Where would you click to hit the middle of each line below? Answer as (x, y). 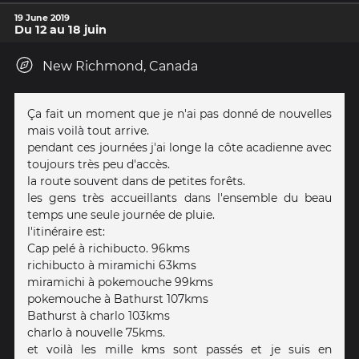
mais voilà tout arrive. (88, 130)
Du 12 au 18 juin (61, 29)
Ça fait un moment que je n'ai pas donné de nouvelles (179, 113)
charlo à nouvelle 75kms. (96, 332)
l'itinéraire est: (66, 231)
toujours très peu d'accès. (99, 164)
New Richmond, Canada (120, 66)
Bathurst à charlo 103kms (99, 315)
